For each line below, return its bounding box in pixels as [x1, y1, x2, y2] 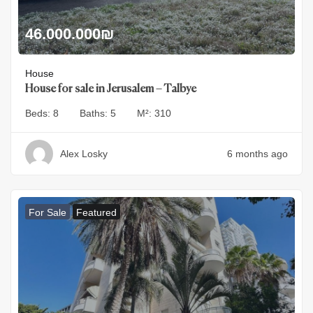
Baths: [80, 108, 110, 119]
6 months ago [227, 148, 288, 160]
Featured [76, 207, 117, 219]
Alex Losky [60, 148, 108, 160]
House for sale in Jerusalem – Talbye [25, 84, 196, 96]
